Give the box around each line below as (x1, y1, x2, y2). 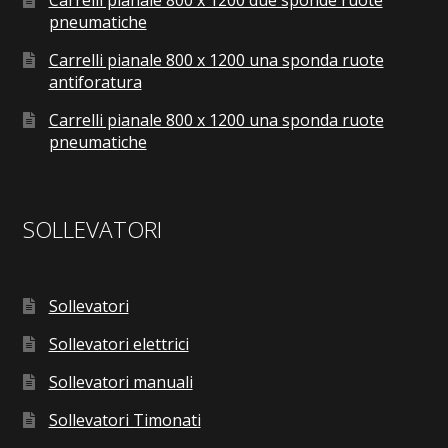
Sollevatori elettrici (48, 332, 189, 355)
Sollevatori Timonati (48, 408, 201, 431)
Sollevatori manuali (48, 370, 193, 393)
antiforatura (48, 71, 142, 94)
